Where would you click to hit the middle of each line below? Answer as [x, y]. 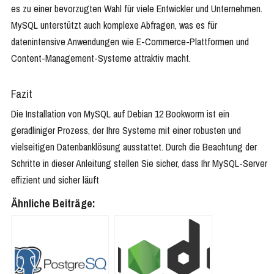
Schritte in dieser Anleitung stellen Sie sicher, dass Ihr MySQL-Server [139, 164]
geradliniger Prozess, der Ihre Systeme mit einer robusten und [126, 131]
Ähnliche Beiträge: [53, 204]
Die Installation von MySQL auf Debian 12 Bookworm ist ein [120, 114]
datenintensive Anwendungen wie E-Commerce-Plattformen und [130, 42]
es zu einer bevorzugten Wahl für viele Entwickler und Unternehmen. [137, 9]
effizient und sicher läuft [55, 180]
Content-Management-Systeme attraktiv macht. [101, 58]
